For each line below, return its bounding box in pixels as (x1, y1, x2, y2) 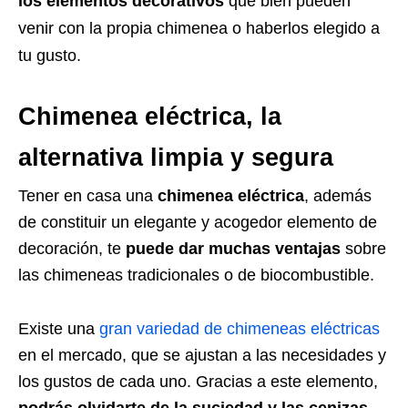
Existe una (18, 319, 99, 338)
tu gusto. (18, 46, 81, 65)
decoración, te (18, 239, 126, 258)
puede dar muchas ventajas (126, 239, 341, 258)
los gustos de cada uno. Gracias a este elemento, (18, 372, 378, 391)
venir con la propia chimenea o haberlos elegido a (18, 18, 380, 37)
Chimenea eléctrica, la (18, 102, 281, 130)
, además (304, 186, 372, 205)
